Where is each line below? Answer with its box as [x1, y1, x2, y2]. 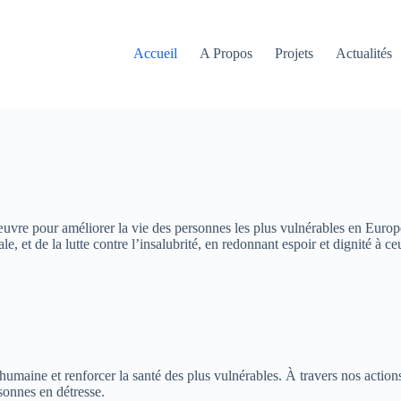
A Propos [200, 46, 253, 61]
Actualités [336, 46, 393, 61]
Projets [275, 46, 314, 61]
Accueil [133, 46, 178, 61]
